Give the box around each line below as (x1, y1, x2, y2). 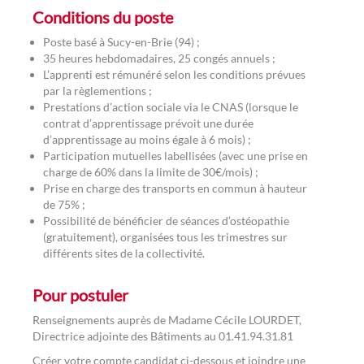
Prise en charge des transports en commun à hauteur (43, 180, 307, 195)
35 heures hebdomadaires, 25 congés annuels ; (43, 50, 275, 65)
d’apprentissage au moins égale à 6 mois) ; (43, 132, 251, 146)
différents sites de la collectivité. (43, 245, 205, 260)
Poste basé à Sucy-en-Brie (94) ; (43, 34, 200, 49)
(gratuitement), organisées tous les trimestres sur (43, 229, 288, 244)
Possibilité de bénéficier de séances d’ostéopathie (43, 213, 289, 227)
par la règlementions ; (43, 83, 152, 97)
